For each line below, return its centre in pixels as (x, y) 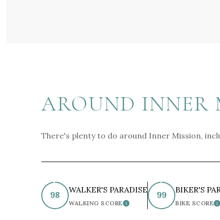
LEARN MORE (147, 206)
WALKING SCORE (96, 203)
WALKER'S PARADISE (108, 189)
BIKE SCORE (194, 203)
